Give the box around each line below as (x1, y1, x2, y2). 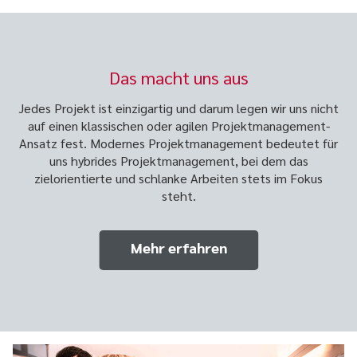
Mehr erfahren (130, 238, 227, 257)
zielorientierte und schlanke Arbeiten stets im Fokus (34, 169, 323, 186)
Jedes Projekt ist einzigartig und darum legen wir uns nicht (18, 99, 339, 116)
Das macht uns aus (108, 65, 249, 88)
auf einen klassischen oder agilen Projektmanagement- (27, 116, 330, 134)
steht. (161, 186, 196, 204)
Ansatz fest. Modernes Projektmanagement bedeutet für (19, 134, 338, 151)
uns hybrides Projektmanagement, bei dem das (49, 151, 308, 169)
